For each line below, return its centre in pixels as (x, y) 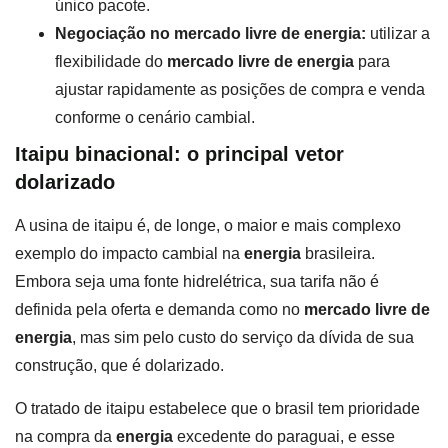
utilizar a (398, 34)
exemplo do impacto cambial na (129, 254)
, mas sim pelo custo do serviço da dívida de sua (243, 338)
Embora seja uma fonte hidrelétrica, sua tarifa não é (197, 282)
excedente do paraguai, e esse (284, 436)
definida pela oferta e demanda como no (159, 310)
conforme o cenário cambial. (155, 118)
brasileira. (338, 254)
